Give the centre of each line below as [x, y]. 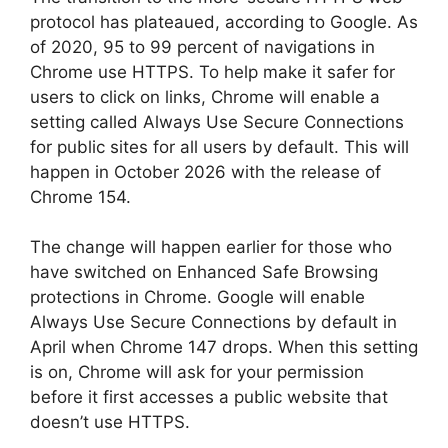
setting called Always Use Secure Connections [217, 121]
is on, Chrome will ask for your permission [197, 372]
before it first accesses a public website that [209, 397]
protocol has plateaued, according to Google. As [224, 21]
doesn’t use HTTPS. [112, 422]
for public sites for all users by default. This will [219, 146]
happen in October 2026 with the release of [205, 171]
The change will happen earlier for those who [211, 247]
